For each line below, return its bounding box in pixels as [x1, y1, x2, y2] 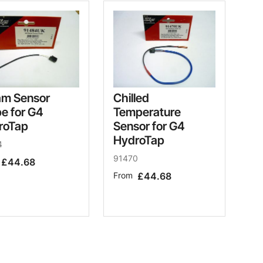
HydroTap [113, 133, 164, 147]
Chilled [113, 90, 149, 105]
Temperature [113, 104, 181, 119]
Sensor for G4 [113, 119, 185, 133]
